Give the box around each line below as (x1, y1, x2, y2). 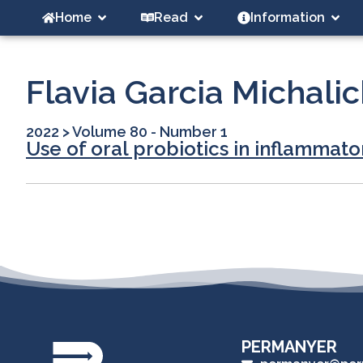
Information (250, 10, 325, 25)
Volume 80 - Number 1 (72, 123, 228, 141)
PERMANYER (241, 337, 337, 357)
